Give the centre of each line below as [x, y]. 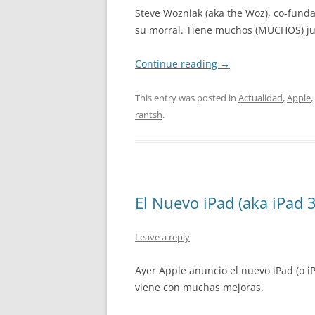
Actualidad [261, 98]
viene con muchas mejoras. [199, 287]
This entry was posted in [187, 98]
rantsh [149, 115]
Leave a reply [162, 237]
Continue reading [178, 64]
